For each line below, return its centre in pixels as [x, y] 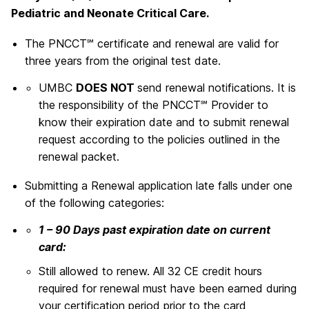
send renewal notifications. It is [217, 87]
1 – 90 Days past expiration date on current [154, 229]
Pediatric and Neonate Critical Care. [110, 13]
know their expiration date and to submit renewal [164, 122]
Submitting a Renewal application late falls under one [159, 186]
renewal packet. [79, 156]
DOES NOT [107, 87]
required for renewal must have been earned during [168, 289]
